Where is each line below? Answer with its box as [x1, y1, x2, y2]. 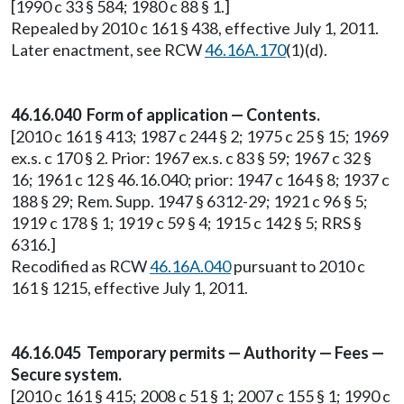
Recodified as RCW [11, 256, 150, 276]
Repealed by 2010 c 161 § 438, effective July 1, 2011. [11, 18, 379, 38]
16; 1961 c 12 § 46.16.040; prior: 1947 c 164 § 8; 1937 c [11, 170, 390, 189]
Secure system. [11, 364, 122, 384]
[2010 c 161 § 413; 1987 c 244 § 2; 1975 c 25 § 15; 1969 [11, 126, 389, 146]
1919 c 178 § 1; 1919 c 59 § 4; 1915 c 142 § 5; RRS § [11, 213, 362, 233]
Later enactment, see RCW [11, 40, 205, 60]
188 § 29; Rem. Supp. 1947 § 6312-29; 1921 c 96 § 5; [11, 191, 368, 211]
